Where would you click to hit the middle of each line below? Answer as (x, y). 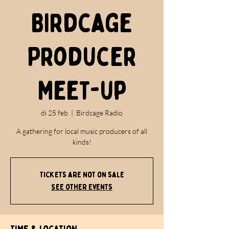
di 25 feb (54, 113)
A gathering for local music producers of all (82, 131)
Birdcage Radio (99, 113)
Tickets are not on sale (82, 175)
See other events (82, 187)
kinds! (82, 142)
